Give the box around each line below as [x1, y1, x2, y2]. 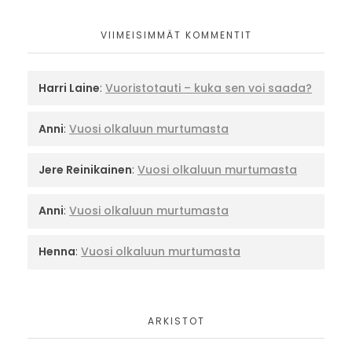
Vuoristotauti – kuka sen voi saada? [105, 79, 312, 96]
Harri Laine [38, 79, 100, 96]
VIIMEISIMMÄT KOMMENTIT [100, 28, 252, 42]
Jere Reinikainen [38, 161, 132, 178]
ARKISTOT [147, 313, 205, 328]
